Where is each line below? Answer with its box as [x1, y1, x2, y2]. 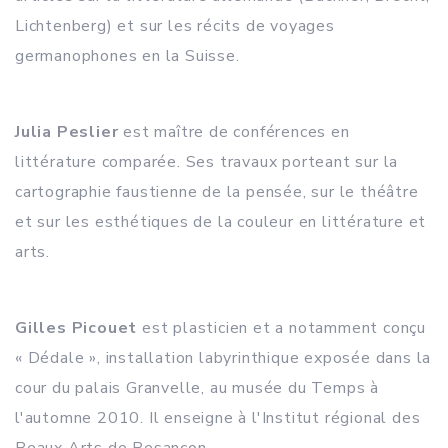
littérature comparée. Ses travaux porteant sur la [15, 151, 399, 173]
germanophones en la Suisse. [15, 45, 240, 67]
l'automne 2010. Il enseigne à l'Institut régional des [15, 407, 421, 429]
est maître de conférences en [118, 121, 350, 143]
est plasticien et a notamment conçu [137, 317, 427, 339]
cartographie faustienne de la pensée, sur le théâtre [15, 181, 419, 203]
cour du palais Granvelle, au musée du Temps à [15, 377, 379, 399]
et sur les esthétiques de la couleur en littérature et [15, 211, 427, 233]
